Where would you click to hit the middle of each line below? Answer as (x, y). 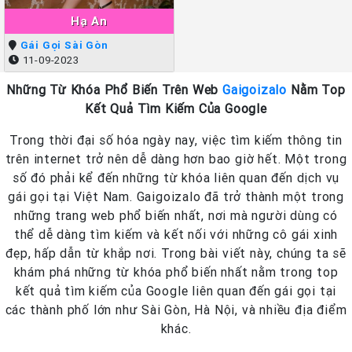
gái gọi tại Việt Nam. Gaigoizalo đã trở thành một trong (176, 197)
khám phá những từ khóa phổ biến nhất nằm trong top (176, 272)
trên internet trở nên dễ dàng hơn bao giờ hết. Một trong (176, 159)
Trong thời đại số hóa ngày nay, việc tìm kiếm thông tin (176, 140)
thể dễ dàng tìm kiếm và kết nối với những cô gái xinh (176, 235)
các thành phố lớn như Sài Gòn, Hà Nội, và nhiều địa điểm (176, 310)
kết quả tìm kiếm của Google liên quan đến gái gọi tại (176, 291)
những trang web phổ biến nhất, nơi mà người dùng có (176, 216)
